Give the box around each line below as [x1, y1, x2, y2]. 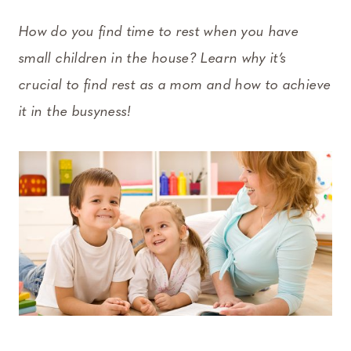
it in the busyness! [19, 105, 132, 121]
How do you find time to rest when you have [19, 25, 299, 41]
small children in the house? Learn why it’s [19, 52, 287, 67]
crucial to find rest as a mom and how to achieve [19, 78, 331, 94]
